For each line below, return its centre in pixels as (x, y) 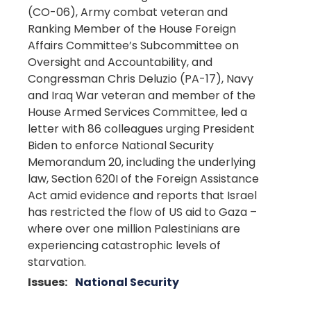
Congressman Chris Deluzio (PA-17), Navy (141, 79)
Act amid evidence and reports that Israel (142, 195)
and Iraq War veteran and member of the (142, 95)
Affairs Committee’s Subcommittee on (133, 45)
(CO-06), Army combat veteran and (128, 12)
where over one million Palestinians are (134, 229)
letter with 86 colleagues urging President (141, 129)
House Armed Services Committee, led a (137, 112)
